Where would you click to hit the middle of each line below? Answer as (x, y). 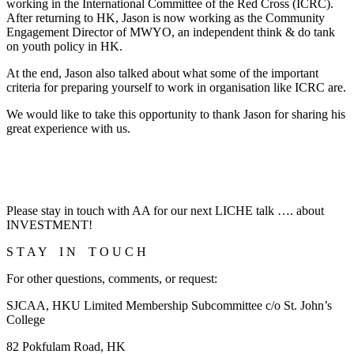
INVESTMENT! (49, 224)
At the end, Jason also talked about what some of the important (162, 73)
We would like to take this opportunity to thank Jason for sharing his (176, 114)
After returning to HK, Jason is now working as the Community (166, 17)
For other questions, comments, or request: (112, 278)
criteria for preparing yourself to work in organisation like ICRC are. (176, 87)
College (26, 319)
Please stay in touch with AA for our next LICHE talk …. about (165, 210)
